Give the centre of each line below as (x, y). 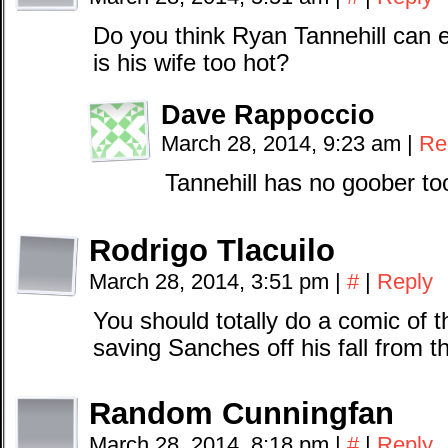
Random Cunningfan (241, 413)
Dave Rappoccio (268, 114)
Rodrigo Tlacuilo (212, 250)
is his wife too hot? (191, 63)
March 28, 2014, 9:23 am (284, 143)
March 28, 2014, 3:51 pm (212, 281)
